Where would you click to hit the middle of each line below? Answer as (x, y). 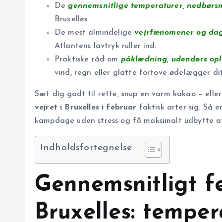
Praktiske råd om (88, 60)
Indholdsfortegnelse (86, 148)
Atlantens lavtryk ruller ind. (106, 46)
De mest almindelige (95, 33)
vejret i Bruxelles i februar (86, 108)
